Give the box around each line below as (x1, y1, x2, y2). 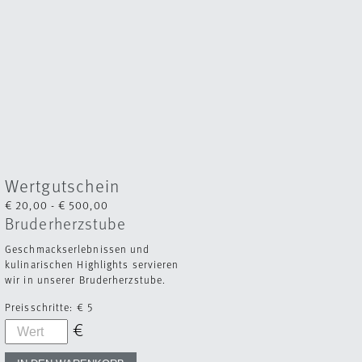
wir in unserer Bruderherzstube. (5, 271, 166, 287)
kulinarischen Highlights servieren (5, 256, 179, 271)
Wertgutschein (5, 173, 120, 197)
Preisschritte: (5, 299, 74, 314)
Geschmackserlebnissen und (5, 241, 150, 256)
